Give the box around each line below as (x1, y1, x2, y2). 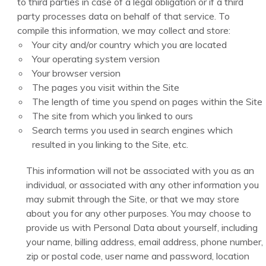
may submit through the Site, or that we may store (26, 193, 240, 205)
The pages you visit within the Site (32, 81, 180, 94)
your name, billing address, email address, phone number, (26, 236, 264, 248)
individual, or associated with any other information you (26, 179, 259, 191)
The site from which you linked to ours (32, 110, 194, 122)
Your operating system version (32, 53, 160, 65)
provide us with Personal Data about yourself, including (26, 221, 258, 234)
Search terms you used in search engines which (32, 124, 233, 137)
